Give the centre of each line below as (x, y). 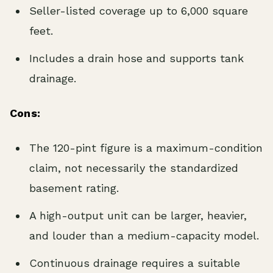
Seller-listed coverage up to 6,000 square (139, 11)
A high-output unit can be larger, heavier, (138, 216)
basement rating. (74, 188)
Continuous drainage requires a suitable (135, 263)
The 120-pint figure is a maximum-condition (146, 148)
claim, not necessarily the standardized (134, 168)
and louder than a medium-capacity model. (144, 236)
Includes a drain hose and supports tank (136, 58)
